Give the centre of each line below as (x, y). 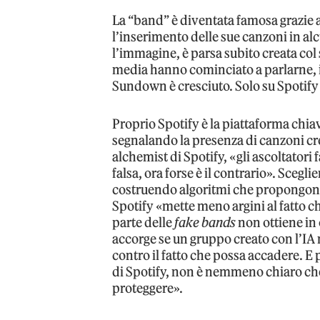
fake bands (205, 222)
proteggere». (148, 288)
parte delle (144, 222)
